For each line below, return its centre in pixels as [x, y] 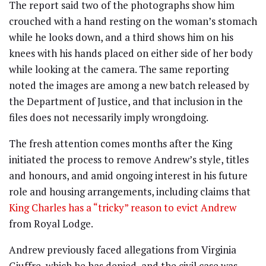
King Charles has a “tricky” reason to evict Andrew [123, 208]
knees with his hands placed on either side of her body [131, 53]
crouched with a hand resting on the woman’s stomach [133, 21]
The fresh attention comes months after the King [121, 143]
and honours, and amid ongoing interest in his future [128, 175]
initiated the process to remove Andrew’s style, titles [129, 159]
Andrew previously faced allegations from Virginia [123, 250]
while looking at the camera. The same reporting [119, 69]
